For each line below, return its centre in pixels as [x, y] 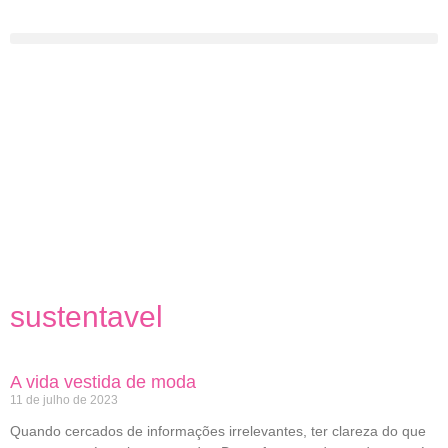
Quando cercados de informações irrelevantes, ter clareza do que [218, 431]
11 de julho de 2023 [64, 400]
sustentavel [86, 316]
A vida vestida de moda [103, 382]
